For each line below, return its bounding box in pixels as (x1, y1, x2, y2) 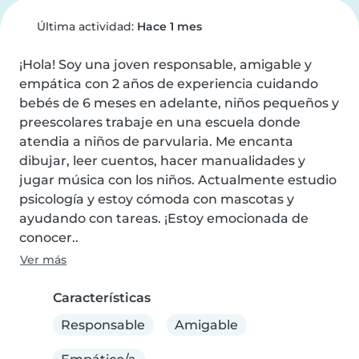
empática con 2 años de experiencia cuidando (19, 76, 318, 91)
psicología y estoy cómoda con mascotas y (19, 192, 294, 207)
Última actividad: (33, 19, 137, 34)
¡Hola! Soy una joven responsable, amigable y (19, 57, 312, 72)
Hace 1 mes (136, 19, 202, 34)
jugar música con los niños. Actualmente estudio (19, 172, 337, 188)
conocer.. (19, 230, 79, 245)
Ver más (20, 252, 67, 267)
